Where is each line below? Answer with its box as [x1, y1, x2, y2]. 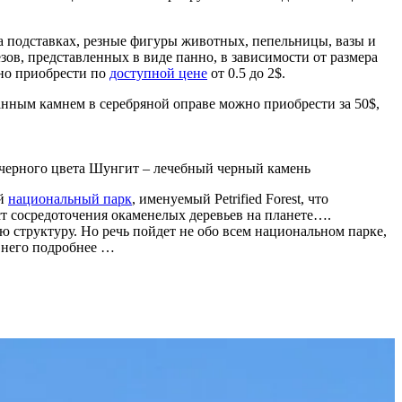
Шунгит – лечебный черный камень [89, 160, 310, 176]
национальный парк [8, 190, 132, 206]
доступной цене [109, 65, 207, 81]
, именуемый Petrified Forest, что [132, 190, 328, 206]
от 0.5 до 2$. [207, 65, 285, 81]
